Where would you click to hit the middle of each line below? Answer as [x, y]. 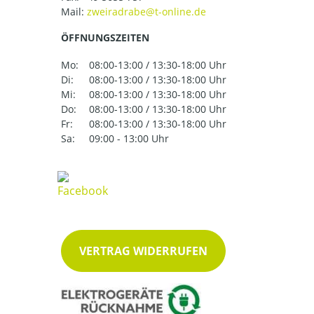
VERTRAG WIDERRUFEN [143, 251]
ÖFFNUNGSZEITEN [105, 38]
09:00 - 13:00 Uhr [129, 139]
